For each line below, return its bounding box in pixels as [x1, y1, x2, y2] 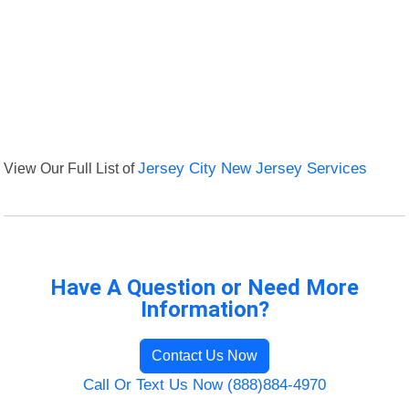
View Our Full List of [4, 160, 139, 177]
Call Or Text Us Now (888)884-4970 [83, 376, 326, 394]
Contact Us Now [152, 348, 257, 364]
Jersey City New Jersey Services [138, 160, 368, 178]
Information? [140, 297, 269, 323]
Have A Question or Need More [50, 275, 359, 301]
